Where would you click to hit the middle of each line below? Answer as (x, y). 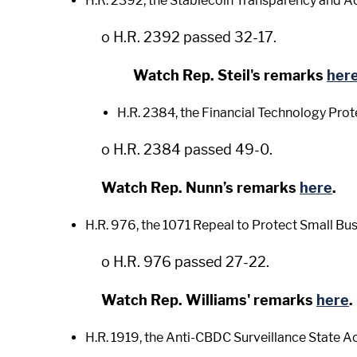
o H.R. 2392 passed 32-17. (189, 37)
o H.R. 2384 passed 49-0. (187, 149)
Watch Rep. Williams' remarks (209, 300)
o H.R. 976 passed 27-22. (185, 262)
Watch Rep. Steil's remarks (230, 75)
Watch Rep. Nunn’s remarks (200, 188)
